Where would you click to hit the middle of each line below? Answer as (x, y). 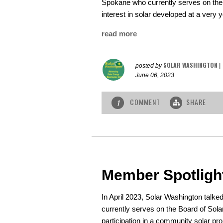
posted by (149, 66)
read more (119, 34)
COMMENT (145, 102)
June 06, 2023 (155, 75)
